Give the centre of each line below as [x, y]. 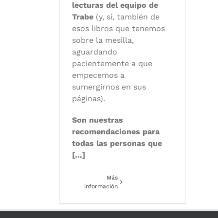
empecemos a [98, 75]
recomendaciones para [116, 132]
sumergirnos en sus [109, 87]
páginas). [89, 99]
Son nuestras [98, 120]
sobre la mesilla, [103, 40]
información [101, 187]
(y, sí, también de [127, 17]
